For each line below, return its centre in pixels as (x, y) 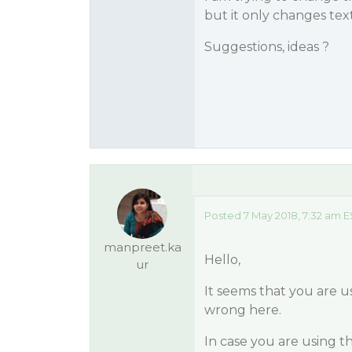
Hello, (222, 260)
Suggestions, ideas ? (266, 47)
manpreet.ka (142, 247)
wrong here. (242, 310)
